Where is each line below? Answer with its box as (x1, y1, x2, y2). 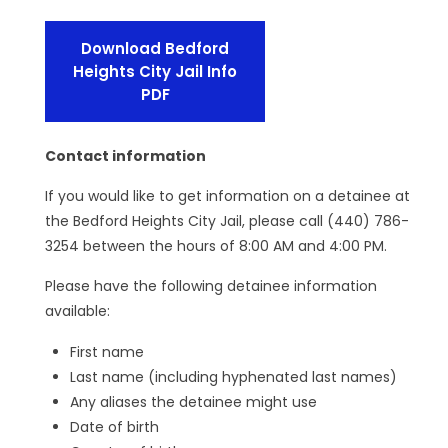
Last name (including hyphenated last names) (70, 366, 397, 387)
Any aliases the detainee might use (70, 391, 317, 412)
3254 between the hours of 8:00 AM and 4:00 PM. (45, 235, 387, 256)
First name (70, 341, 144, 362)
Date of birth (70, 416, 159, 437)
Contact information (45, 145, 206, 166)
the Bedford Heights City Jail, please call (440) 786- (45, 210, 409, 231)
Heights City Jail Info (73, 61, 237, 82)
